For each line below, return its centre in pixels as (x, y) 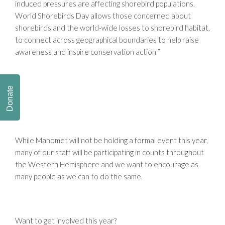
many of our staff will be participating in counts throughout (109, 152)
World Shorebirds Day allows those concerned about (103, 15)
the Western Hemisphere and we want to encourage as (107, 164)
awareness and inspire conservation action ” (91, 51)
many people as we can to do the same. (79, 176)
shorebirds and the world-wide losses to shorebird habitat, (113, 27)
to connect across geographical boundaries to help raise (107, 39)
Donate (10, 98)
